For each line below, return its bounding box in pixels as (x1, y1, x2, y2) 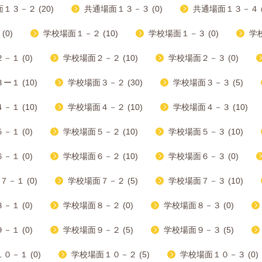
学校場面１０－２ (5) (71, 250, 150, 259)
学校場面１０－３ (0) (180, 250, 258, 259)
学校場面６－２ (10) (63, 151, 138, 161)
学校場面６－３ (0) (168, 151, 239, 161)
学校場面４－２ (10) (68, 102, 143, 112)
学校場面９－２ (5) (63, 225, 133, 235)
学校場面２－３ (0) (168, 53, 239, 63)
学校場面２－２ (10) (63, 53, 138, 63)
